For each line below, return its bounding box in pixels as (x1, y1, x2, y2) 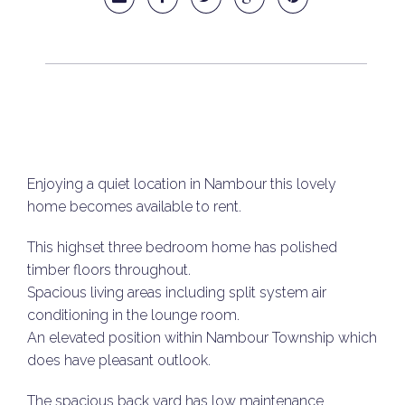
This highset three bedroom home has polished (27, 239, 337, 256)
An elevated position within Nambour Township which (27, 329, 377, 346)
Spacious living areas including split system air (27, 284, 326, 301)
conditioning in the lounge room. (27, 306, 240, 324)
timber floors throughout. (27, 261, 191, 278)
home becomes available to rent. (27, 198, 241, 215)
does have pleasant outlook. (27, 352, 211, 369)
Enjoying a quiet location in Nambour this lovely (27, 175, 336, 193)
